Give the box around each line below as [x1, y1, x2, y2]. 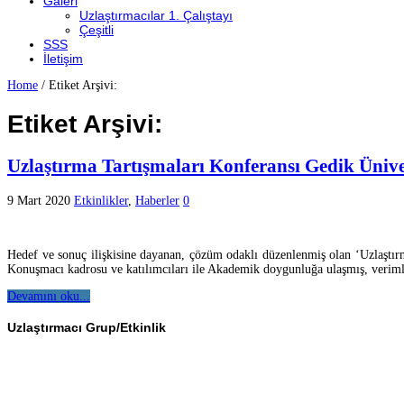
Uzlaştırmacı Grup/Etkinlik [7, 320, 166, 335]
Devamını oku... [7, 289, 90, 303]
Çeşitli [79, 22, 114, 37]
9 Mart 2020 [7, 193, 70, 207]
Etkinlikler [74, 193, 128, 207]
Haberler [135, 193, 179, 207]
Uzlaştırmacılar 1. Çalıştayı [79, 7, 233, 23]
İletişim [43, 50, 83, 66]
